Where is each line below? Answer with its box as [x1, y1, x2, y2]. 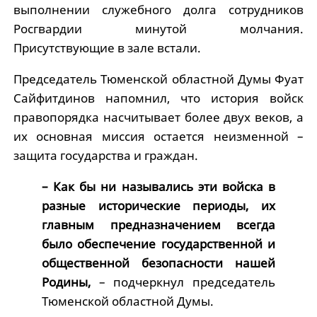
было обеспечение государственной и [41, 235, 276, 252]
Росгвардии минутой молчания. [13, 20, 304, 37]
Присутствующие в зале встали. [13, 39, 201, 56]
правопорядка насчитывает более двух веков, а [13, 108, 304, 125]
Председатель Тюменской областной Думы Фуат [13, 70, 304, 87]
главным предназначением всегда [41, 216, 276, 233]
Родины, [41, 273, 99, 290]
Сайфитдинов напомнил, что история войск [13, 89, 304, 106]
